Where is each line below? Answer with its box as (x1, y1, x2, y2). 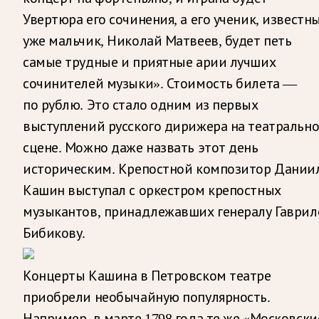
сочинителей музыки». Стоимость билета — (23, 75, 297, 91)
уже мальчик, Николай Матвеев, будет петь (23, 32, 292, 48)
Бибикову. (23, 224, 86, 241)
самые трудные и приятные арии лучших (23, 53, 276, 70)
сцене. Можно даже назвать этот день (23, 139, 258, 155)
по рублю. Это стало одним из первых (23, 96, 258, 113)
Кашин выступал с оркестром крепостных (23, 182, 281, 198)
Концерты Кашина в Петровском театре (23, 267, 271, 283)
